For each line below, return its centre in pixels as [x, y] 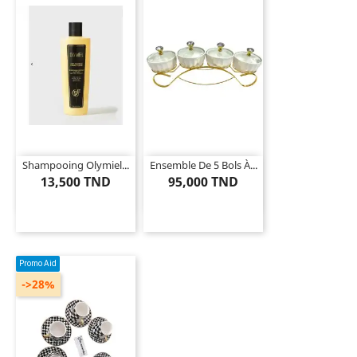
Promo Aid [38, 264]
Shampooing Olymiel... [76, 165]
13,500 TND [76, 181]
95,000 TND [203, 181]
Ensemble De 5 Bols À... [203, 165]
